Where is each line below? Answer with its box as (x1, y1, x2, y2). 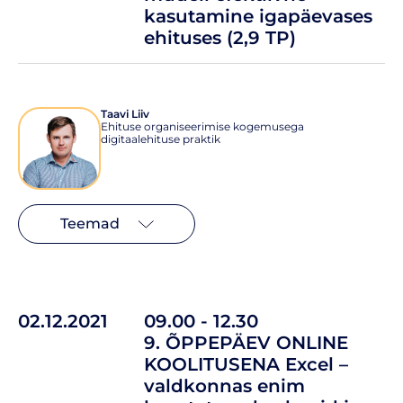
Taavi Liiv (101, 106, 149, 121)
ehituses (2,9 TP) (144, 26, 296, 49)
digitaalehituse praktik (101, 131, 220, 146)
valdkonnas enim (144, 374, 305, 397)
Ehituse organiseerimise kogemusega (101, 119, 304, 133)
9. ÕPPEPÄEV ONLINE (144, 331, 348, 354)
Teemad (59, 214, 120, 232)
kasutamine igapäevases (144, 4, 372, 27)
